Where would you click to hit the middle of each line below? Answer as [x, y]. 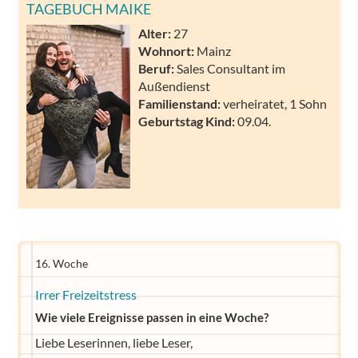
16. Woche [61, 264]
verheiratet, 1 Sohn [274, 103]
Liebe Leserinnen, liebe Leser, [113, 342]
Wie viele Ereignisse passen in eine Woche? [151, 317]
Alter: [155, 33]
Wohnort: [166, 50]
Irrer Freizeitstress [86, 294]
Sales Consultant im [230, 68]
